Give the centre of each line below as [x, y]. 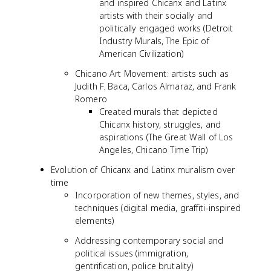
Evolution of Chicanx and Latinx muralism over [143, 170]
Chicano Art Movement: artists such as [152, 73]
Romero [91, 99]
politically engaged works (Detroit [166, 28]
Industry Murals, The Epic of [154, 41]
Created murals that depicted [158, 112]
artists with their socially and [156, 15]
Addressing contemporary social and [149, 240]
